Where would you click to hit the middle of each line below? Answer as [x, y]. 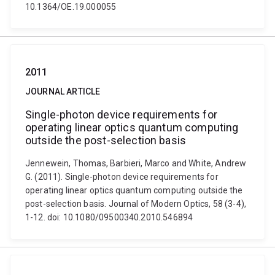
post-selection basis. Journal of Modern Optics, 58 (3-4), [136, 204]
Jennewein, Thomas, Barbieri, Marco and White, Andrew [136, 163]
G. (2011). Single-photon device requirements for [122, 177]
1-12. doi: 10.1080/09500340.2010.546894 [109, 217]
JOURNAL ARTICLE [63, 91]
